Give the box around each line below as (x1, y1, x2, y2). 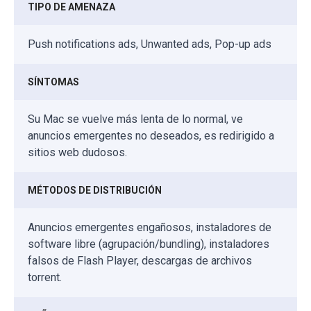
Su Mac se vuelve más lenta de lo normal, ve (28, 112, 243, 126)
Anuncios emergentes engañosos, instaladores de (28, 221, 271, 235)
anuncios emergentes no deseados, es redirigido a (28, 129, 274, 143)
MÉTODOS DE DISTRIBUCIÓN (28, 185, 162, 196)
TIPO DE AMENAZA (28, 1, 115, 13)
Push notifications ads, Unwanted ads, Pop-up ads (28, 37, 271, 51)
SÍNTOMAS (28, 76, 79, 88)
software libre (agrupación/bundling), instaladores (28, 237, 269, 251)
